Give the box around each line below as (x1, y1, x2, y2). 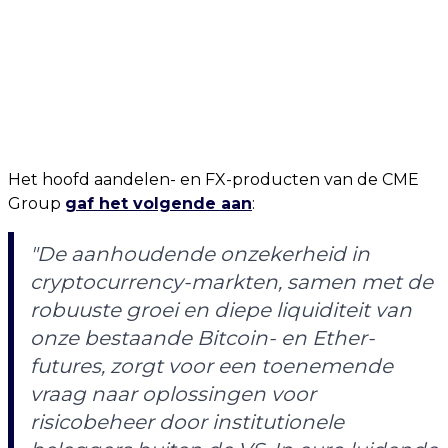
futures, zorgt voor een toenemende (30, 354, 393, 378)
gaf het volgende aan (65, 194, 252, 213)
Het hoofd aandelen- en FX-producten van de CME (8, 170, 419, 189)
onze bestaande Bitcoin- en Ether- (30, 326, 375, 350)
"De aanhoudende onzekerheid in (30, 242, 370, 266)
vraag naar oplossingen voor (30, 382, 316, 406)
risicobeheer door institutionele (30, 410, 344, 434)
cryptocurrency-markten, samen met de (30, 270, 433, 294)
